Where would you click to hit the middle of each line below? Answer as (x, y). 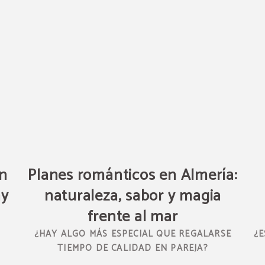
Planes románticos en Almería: (133, 175)
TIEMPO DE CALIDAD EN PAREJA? (133, 248)
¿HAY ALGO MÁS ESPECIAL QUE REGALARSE (133, 234)
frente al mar (133, 217)
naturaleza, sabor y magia (133, 196)
